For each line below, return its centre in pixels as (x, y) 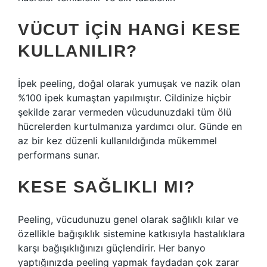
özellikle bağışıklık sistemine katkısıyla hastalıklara (131, 234)
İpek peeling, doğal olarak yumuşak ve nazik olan (129, 83)
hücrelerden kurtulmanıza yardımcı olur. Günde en (130, 126)
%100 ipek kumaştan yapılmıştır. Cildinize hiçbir (125, 98)
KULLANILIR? (78, 51)
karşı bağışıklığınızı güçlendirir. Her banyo (112, 248)
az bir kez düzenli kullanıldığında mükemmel (117, 141)
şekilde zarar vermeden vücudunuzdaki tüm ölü (125, 112)
